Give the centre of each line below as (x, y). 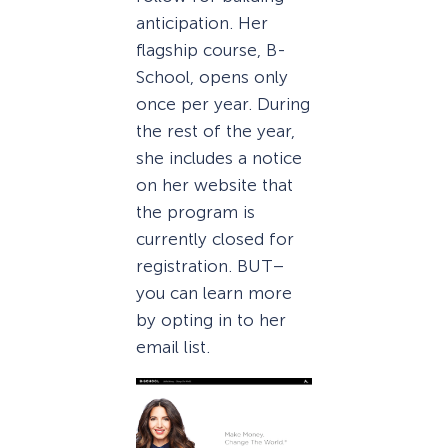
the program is (195, 212)
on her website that (214, 185)
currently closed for (215, 239)
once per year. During (223, 104)
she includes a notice (219, 158)
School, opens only (212, 77)
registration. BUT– (210, 266)
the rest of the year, (215, 131)
